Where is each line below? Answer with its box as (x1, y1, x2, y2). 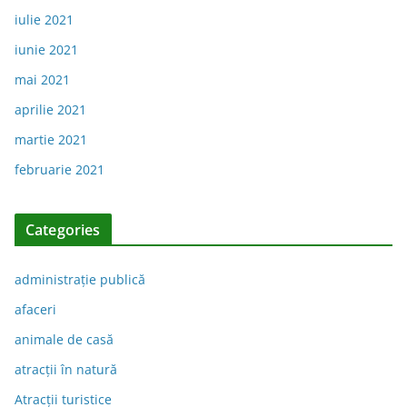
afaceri (15, 300, 56, 318)
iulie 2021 (15, 10, 74, 28)
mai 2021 (15, 70, 70, 88)
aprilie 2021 (15, 100, 86, 118)
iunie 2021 (15, 40, 78, 58)
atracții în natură (15, 360, 117, 378)
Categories (25, 219, 101, 240)
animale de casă (15, 330, 114, 348)
